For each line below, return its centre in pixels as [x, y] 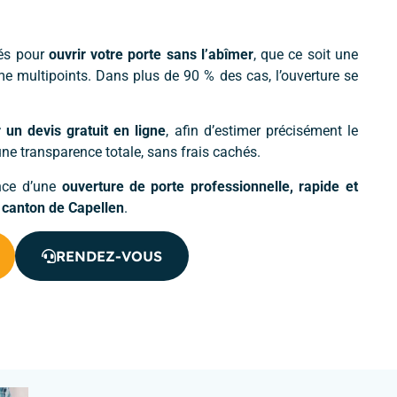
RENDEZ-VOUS [109, 256]
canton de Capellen [63, 207]
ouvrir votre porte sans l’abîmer [151, 54]
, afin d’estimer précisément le [262, 131]
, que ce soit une [305, 54]
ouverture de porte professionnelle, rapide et [210, 186]
